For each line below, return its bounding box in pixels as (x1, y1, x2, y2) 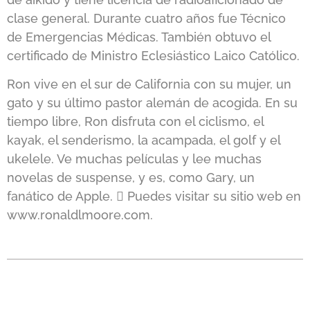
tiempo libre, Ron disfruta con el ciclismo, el (7, 114, 264, 129)
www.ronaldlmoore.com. (7, 208, 153, 223)
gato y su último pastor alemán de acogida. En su (7, 95, 298, 111)
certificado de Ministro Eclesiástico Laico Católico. (7, 48, 300, 63)
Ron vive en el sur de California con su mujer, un (7, 77, 291, 92)
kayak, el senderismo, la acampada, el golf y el (7, 133, 280, 148)
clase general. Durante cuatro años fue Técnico (7, 10, 286, 26)
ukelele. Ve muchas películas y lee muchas (7, 152, 262, 167)
